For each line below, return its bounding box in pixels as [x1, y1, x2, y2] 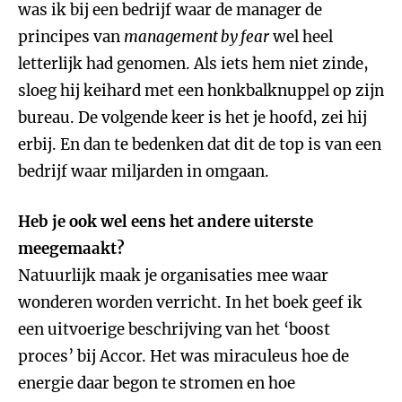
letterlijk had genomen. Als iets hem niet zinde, [18, 54, 369, 74]
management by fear [124, 27, 269, 47]
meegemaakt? [18, 239, 125, 258]
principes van [18, 27, 124, 47]
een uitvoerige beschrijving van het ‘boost [18, 319, 330, 339]
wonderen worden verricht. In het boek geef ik [18, 293, 363, 312]
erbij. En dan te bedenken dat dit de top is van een [18, 135, 381, 154]
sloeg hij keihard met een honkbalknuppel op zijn [18, 81, 384, 100]
